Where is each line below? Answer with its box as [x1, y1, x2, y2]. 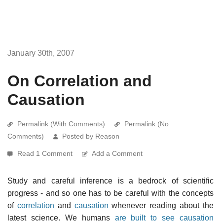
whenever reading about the [108, 201, 214, 210]
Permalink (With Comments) [17, 119, 105, 128]
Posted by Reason [62, 132, 119, 140]
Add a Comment [92, 149, 143, 157]
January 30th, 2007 [7, 48, 74, 57]
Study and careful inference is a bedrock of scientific [7, 176, 214, 185]
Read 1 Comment [17, 149, 74, 157]
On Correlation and [7, 72, 152, 90]
